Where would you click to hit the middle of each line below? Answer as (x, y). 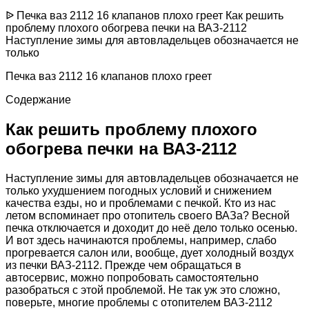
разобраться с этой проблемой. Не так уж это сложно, (143, 290)
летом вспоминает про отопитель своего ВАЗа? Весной (148, 215)
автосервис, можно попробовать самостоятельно (132, 277)
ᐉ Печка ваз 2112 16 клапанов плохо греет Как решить (144, 15)
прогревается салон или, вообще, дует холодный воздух (150, 252)
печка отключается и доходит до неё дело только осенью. (151, 228)
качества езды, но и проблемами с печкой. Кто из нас (141, 203)
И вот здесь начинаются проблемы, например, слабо (141, 240)
